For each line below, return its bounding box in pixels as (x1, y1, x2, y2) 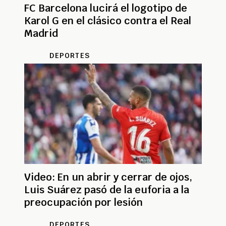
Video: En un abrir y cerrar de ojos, (24, 170, 192, 184)
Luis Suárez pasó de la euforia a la (24, 183, 189, 196)
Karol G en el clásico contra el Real (24, 14, 191, 27)
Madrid (24, 26, 58, 40)
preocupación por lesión (24, 195, 143, 209)
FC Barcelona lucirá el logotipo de (24, 1, 187, 15)
